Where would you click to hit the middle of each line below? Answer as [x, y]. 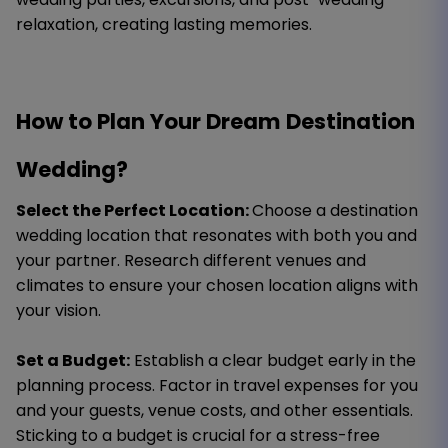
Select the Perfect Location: [134, 210]
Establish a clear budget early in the [273, 360]
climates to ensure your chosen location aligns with [217, 285]
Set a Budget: [73, 360]
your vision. [58, 310]
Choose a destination [335, 210]
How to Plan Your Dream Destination [215, 121]
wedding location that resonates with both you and [216, 235]
